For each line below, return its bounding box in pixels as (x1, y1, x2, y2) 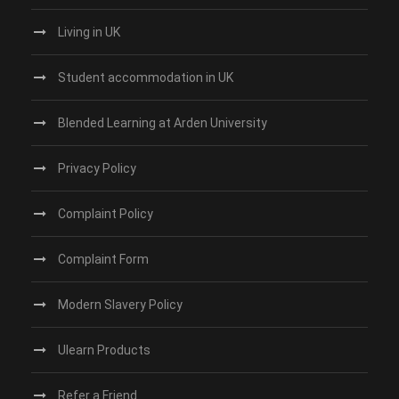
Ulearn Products (58, 343, 151, 357)
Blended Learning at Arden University (58, 116, 267, 130)
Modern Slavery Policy (58, 297, 183, 312)
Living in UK (58, 25, 120, 39)
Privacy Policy (58, 161, 136, 175)
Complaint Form (58, 252, 149, 266)
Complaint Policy (58, 207, 153, 221)
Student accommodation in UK (58, 70, 233, 85)
